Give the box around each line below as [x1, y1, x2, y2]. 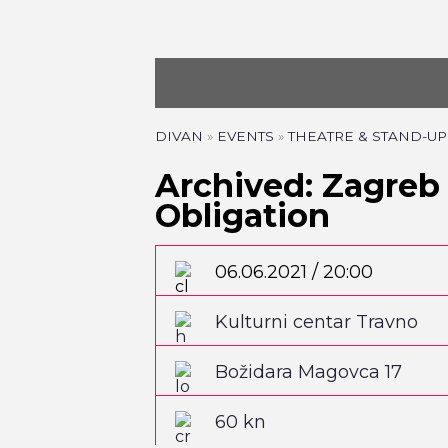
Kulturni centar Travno [214, 310, 418, 333]
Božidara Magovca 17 [214, 360, 402, 383]
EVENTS [216, 128, 274, 144]
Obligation [154, 196, 330, 236]
